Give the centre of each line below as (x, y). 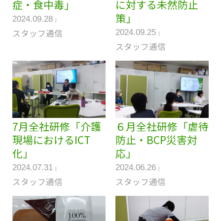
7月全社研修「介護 (56, 126)
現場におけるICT (51, 139)
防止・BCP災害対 (156, 139)
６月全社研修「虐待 (162, 126)
